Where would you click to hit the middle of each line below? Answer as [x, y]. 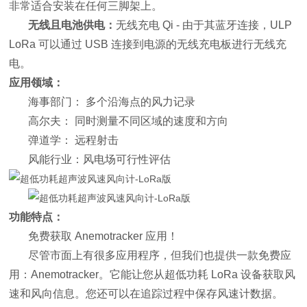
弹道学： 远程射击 [74, 140]
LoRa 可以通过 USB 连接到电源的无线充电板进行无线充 [148, 44]
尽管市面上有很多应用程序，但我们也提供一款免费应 [160, 255]
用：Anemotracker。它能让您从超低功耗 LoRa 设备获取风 [152, 274]
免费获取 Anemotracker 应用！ [103, 236]
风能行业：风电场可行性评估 [100, 159]
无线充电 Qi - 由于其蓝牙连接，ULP [204, 25]
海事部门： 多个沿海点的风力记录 [112, 102]
